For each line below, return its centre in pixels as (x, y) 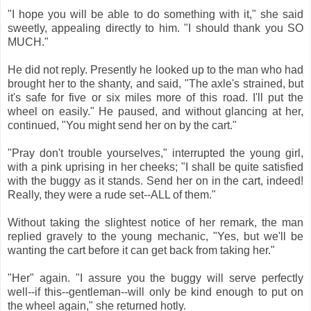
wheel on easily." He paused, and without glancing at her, (155, 111)
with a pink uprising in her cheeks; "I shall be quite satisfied (155, 167)
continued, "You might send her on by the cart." (122, 125)
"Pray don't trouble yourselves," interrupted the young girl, (155, 153)
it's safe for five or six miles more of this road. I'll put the (155, 97)
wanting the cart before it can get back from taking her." (141, 250)
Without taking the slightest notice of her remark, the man (155, 222)
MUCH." (28, 42)
